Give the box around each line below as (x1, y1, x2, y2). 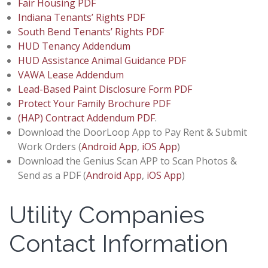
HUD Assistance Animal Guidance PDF (18, 53, 186, 67)
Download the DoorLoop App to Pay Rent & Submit (18, 125, 247, 139)
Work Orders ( (18, 139, 81, 153)
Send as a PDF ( (18, 168, 86, 182)
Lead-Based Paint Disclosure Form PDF (18, 82, 192, 96)
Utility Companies (9, 200, 205, 229)
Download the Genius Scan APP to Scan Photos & (18, 154, 237, 167)
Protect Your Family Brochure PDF (18, 96, 170, 110)
